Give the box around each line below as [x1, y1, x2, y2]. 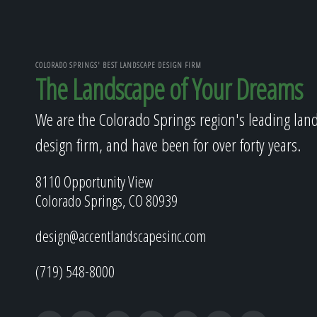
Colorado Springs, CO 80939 [35, 190, 178, 211]
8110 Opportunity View [35, 171, 153, 192]
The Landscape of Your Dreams [35, 69, 302, 108]
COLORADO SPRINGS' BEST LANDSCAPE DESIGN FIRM [35, 59, 202, 70]
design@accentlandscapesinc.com [35, 224, 206, 246]
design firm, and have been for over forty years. [35, 133, 301, 156]
